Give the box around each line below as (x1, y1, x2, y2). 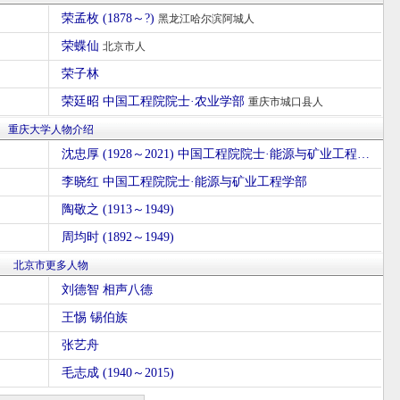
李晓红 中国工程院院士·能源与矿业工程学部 (61, 175, 307, 188)
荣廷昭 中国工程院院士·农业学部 (61, 95, 248, 108)
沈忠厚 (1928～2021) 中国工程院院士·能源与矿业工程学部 (356, 147, 370, 161)
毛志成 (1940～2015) (61, 366, 174, 379)
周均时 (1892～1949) (61, 230, 174, 244)
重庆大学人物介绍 (8, 123, 94, 136)
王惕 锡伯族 (61, 311, 128, 324)
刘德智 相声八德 (61, 283, 153, 296)
